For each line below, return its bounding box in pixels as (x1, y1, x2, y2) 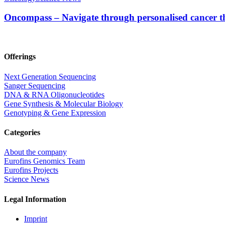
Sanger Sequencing (4, 81, 65, 90)
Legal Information (4, 194, 66, 203)
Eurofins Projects (4, 166, 58, 175)
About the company (4, 148, 67, 157)
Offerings (4, 52, 36, 61)
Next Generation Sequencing (4, 72, 96, 81)
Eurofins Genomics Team (4, 157, 85, 166)
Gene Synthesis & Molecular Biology (4, 99, 123, 108)
